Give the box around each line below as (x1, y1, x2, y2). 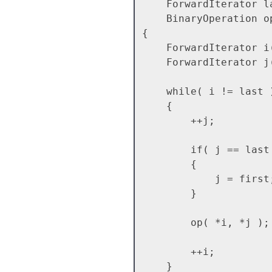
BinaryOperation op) (141, 12, 166, 24)
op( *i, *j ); (141, 216, 191, 228)
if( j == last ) (141, 143, 191, 155)
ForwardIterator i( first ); (141, 41, 166, 53)
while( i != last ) (141, 85, 166, 97)
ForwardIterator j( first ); (141, 56, 166, 68)
